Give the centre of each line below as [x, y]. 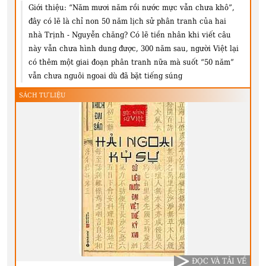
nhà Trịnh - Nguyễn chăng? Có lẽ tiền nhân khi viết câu [130, 35]
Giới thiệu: [47, 7]
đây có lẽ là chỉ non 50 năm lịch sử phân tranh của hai [127, 21]
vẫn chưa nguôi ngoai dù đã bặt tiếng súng [105, 76]
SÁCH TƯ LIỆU [42, 95]
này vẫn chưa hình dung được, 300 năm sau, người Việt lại [134, 48]
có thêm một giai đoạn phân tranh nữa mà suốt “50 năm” [131, 62]
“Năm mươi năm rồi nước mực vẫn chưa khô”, [152, 7]
